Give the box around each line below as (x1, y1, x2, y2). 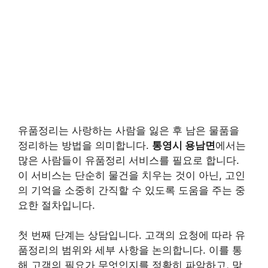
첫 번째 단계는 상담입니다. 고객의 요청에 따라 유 (18, 229, 245, 241)
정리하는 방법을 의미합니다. (18, 139, 152, 151)
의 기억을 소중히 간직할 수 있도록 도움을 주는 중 (18, 184, 245, 196)
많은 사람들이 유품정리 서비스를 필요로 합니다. (18, 154, 239, 166)
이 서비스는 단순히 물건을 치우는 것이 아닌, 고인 (18, 169, 245, 181)
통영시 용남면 (152, 139, 215, 151)
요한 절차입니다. (18, 199, 95, 211)
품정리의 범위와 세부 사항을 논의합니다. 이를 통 (18, 244, 242, 256)
